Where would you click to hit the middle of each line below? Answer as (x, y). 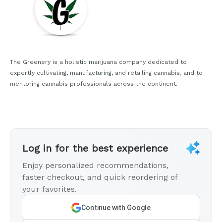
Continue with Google (116, 208)
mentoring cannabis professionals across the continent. (94, 84)
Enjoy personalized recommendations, (95, 166)
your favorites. (50, 189)
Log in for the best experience (95, 148)
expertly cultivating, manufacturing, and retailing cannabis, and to (106, 73)
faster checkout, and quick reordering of (100, 177)
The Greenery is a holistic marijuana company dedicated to (98, 62)
